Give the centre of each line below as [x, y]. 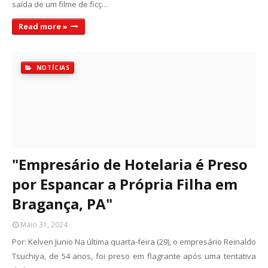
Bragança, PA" [62, 204]
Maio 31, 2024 [44, 225]
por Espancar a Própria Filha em [125, 184]
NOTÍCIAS [52, 68]
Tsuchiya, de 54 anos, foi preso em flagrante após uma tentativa [134, 256]
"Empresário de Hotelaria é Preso [130, 164]
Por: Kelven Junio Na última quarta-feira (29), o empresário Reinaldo [134, 242]
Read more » [43, 26]
